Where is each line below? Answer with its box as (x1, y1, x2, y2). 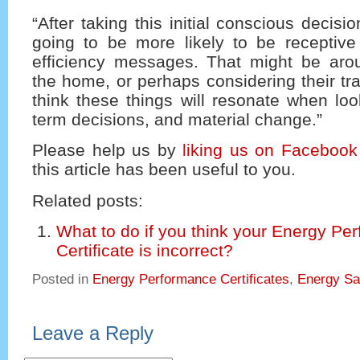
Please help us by (32, 141, 183, 160)
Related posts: (32, 190, 143, 210)
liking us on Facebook (182, 141, 358, 160)
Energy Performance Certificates (92, 272, 289, 288)
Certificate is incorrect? (56, 240, 233, 260)
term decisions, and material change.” (32, 109, 322, 129)
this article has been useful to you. (32, 160, 296, 179)
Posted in (32, 272, 92, 288)
